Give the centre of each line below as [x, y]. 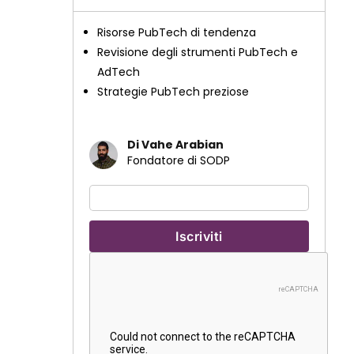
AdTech [119, 72]
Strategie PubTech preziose [173, 92]
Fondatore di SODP [179, 160]
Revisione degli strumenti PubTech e [198, 52]
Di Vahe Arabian [175, 145]
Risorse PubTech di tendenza [177, 32]
